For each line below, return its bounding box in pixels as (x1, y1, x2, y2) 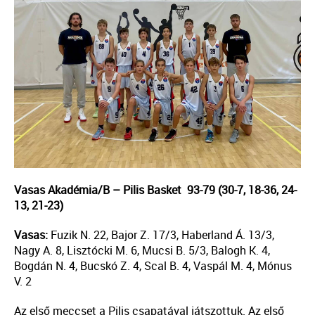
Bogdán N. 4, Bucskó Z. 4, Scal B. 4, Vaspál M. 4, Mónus (14, 257, 292, 274)
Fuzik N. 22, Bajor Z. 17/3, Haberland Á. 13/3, (51, 226, 274, 243)
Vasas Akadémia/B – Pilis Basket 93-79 (14, 181, 215, 198)
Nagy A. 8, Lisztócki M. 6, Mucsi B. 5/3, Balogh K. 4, (14, 242, 270, 258)
